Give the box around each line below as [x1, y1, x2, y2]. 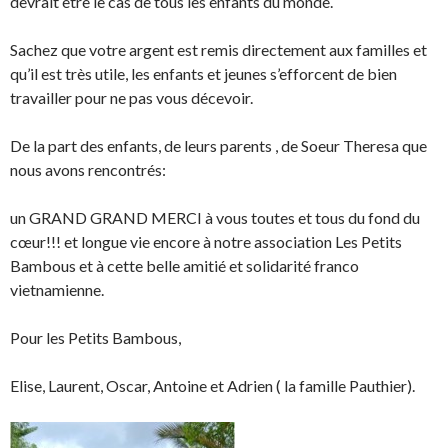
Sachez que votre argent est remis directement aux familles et [10, 39, 427, 59]
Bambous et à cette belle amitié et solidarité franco [10, 255, 359, 275]
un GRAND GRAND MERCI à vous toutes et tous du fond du [10, 207, 420, 227]
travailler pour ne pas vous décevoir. [10, 87, 253, 107]
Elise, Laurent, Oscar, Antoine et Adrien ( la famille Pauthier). [10, 375, 415, 395]
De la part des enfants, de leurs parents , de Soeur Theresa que [10, 135, 427, 155]
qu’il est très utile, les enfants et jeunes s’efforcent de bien [10, 63, 397, 83]
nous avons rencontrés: [10, 159, 166, 179]
